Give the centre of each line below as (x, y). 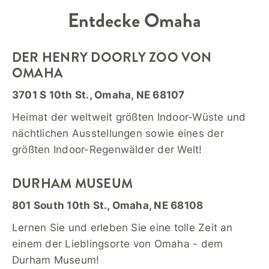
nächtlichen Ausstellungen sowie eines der (118, 133)
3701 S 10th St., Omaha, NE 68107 (98, 95)
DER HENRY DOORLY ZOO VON (112, 57)
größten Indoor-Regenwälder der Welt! (107, 150)
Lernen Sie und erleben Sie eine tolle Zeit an (122, 228)
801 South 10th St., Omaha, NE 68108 (108, 205)
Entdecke (106, 20)
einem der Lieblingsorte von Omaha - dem (118, 244)
